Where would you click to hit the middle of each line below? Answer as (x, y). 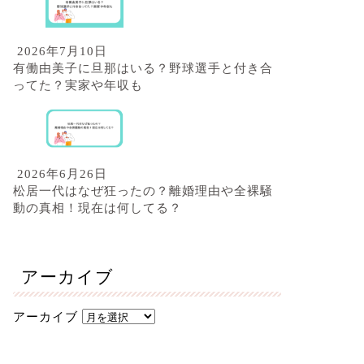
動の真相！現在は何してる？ (97, 208)
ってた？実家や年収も (78, 84)
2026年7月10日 (60, 50)
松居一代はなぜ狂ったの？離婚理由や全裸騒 (143, 191)
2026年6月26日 (60, 174)
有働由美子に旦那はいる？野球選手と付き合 (143, 67)
